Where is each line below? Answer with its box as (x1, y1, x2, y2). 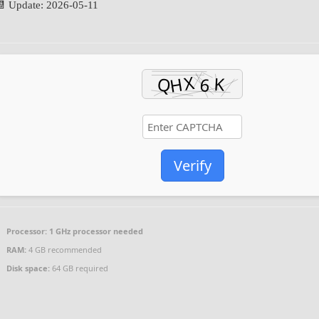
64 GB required (50, 263, 109, 273)
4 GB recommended (26, 244, 103, 255)
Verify (173, 156, 211, 175)
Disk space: (6, 263, 51, 273)
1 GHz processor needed (47, 226, 144, 236)
